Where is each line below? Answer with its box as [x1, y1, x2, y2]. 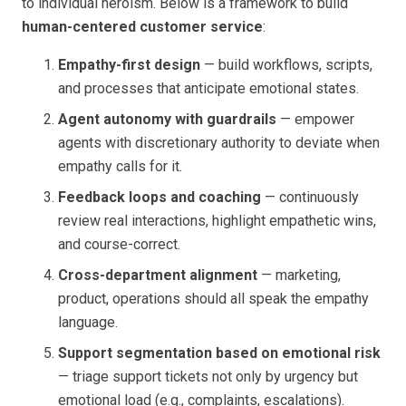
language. [58, 313, 118, 331]
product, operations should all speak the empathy [58, 289, 369, 307]
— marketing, [257, 266, 341, 284]
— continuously [261, 188, 359, 206]
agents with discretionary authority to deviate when [58, 133, 380, 151]
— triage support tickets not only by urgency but [58, 367, 358, 385]
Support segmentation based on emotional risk [58, 343, 381, 362]
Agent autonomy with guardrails [58, 110, 276, 128]
